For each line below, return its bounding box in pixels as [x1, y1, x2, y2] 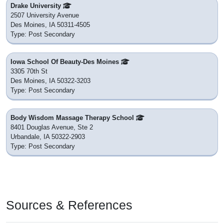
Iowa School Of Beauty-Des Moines [10, 58, 121, 66]
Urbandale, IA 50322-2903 [10, 133, 85, 141]
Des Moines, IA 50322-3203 [10, 77, 90, 85]
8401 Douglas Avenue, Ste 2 [10, 123, 93, 131]
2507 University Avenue [10, 11, 79, 19]
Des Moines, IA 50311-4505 [10, 21, 90, 29]
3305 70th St [10, 67, 47, 75]
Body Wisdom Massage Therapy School [10, 114, 136, 122]
